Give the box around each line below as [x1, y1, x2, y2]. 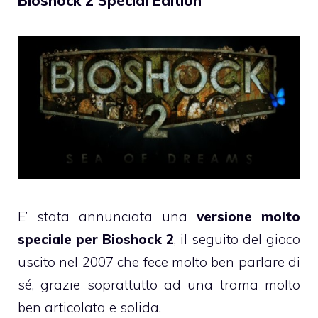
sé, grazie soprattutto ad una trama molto [18, 276, 300, 294]
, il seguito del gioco [174, 231, 300, 248]
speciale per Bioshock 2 [18, 231, 174, 248]
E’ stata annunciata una [18, 208, 197, 226]
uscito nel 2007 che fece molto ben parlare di [18, 253, 300, 271]
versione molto [197, 208, 300, 226]
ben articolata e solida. [18, 299, 161, 317]
